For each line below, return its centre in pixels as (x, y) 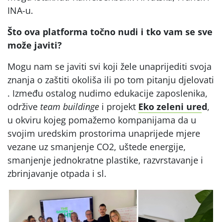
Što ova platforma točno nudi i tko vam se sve (110, 31)
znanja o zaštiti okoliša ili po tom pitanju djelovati (111, 80)
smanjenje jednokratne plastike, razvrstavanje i (105, 160)
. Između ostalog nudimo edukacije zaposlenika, (108, 93)
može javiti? (35, 45)
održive (24, 106)
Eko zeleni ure (170, 106)
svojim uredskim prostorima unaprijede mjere (104, 133)
